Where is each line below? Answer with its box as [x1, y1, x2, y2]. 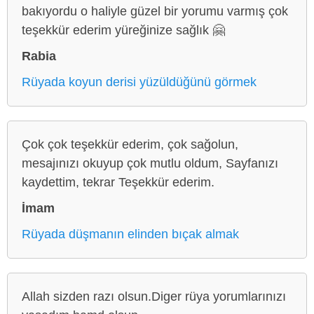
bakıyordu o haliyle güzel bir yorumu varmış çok [22, 4, 288, 18]
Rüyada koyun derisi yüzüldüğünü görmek [22, 74, 257, 89]
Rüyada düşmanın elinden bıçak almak [22, 226, 239, 241]
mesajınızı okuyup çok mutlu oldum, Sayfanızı [22, 156, 278, 170]
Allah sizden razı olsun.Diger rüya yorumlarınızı [22, 289, 286, 303]
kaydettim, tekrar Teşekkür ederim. [22, 175, 214, 189]
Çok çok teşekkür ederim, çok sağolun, [22, 137, 238, 151]
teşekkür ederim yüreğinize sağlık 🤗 [22, 22, 225, 37]
